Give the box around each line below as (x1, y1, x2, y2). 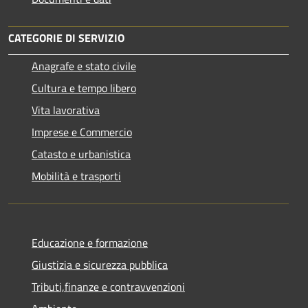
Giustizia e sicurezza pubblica (32, 256, 168, 273)
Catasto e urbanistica (32, 145, 131, 162)
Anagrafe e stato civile (32, 57, 136, 74)
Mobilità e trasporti (32, 167, 121, 184)
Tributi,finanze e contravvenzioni (32, 278, 185, 295)
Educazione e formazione (32, 234, 148, 251)
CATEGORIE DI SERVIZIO (8, 29, 124, 46)
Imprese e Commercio (32, 123, 132, 140)
